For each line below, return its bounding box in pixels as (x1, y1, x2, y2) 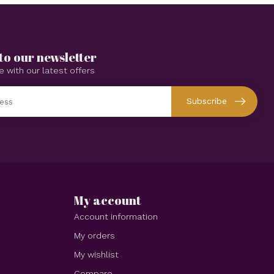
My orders (74, 230, 115, 240)
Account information (74, 211, 158, 221)
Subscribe (187, 96, 227, 106)
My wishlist (74, 249, 119, 259)
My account (74, 191, 141, 209)
